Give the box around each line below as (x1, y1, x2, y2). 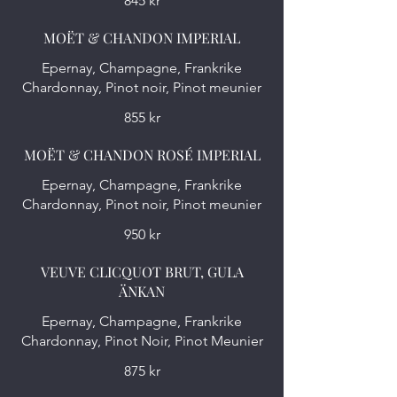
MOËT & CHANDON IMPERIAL (43, 28, 240, 47)
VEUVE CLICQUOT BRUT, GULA (40, 262, 244, 281)
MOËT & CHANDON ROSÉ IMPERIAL (23, 145, 261, 164)
